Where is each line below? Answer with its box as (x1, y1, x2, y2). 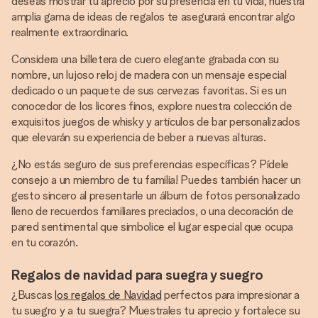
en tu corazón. (11, 236, 78, 249)
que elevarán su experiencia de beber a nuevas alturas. (11, 131, 266, 144)
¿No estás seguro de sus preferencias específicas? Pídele (11, 158, 290, 171)
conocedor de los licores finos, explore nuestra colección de (11, 99, 292, 113)
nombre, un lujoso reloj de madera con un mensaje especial (11, 68, 287, 82)
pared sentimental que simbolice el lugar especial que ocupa (11, 220, 294, 234)
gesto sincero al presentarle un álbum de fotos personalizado (11, 189, 300, 202)
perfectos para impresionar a (161, 288, 300, 302)
